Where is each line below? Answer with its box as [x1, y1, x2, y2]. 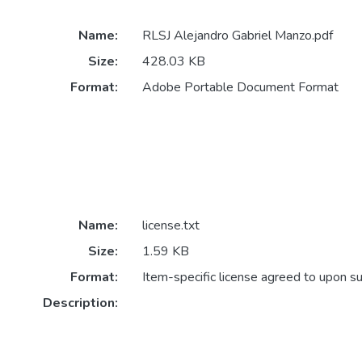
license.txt [141, 217, 200, 235]
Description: [42, 294, 118, 313]
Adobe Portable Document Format [141, 78, 339, 97]
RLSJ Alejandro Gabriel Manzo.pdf [141, 27, 333, 45]
